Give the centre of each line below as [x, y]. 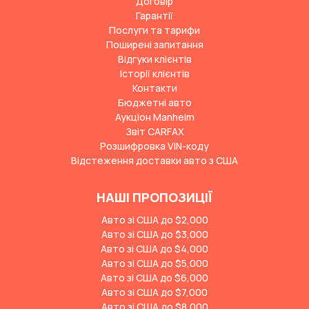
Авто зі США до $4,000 [154, 249]
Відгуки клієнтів [154, 59]
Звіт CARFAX [154, 131]
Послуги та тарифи [154, 30]
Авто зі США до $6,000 [154, 278]
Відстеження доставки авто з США [154, 160]
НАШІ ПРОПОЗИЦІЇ [154, 197]
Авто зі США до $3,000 [154, 234]
